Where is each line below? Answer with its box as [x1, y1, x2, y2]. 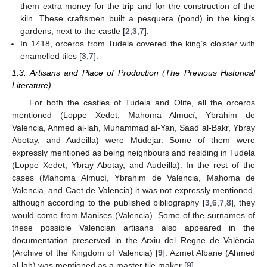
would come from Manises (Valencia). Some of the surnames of [12, 210, 255, 220]
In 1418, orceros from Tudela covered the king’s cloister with [20, 39, 255, 49]
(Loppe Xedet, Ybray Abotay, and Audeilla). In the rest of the [12, 160, 255, 170]
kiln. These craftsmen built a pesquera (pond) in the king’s [20, 14, 255, 24]
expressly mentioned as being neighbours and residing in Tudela [12, 147, 255, 157]
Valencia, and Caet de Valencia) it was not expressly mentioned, [12, 185, 255, 195]
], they [231, 197, 256, 207]
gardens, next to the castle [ [20, 26, 126, 36]
